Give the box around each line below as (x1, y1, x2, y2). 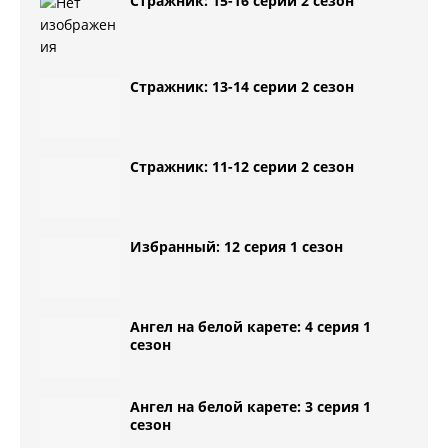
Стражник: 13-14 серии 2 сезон (130, 77, 354, 96)
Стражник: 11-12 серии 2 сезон (130, 157, 354, 176)
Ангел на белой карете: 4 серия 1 (130, 317, 371, 336)
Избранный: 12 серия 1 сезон (130, 237, 343, 256)
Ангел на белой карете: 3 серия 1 (130, 397, 371, 416)
